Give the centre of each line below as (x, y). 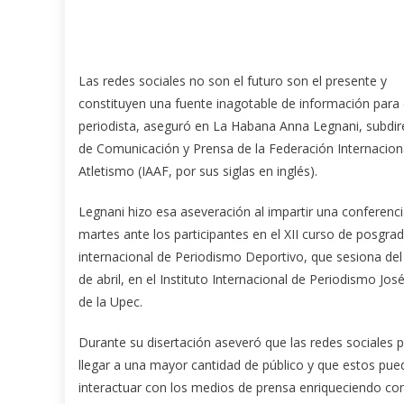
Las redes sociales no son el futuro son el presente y (233, 81)
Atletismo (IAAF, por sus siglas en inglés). (198, 171)
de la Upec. (110, 302)
